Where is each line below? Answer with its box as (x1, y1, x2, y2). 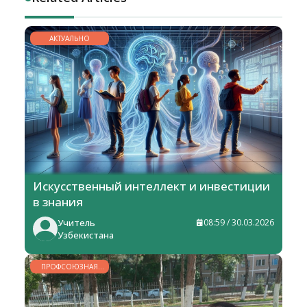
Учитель (58, 217, 95, 230)
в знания (33, 194, 83, 210)
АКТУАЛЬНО (49, 34, 90, 44)
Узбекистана (58, 229, 114, 242)
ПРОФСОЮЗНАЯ (41, 262, 98, 272)
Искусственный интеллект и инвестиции (33, 178, 270, 195)
